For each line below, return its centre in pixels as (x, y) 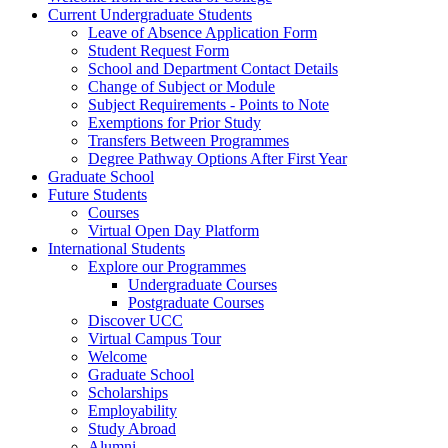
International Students (116, 249)
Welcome (117, 357)
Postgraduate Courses (196, 303)
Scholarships (128, 393)
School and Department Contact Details (213, 69)
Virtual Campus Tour (154, 339)
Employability (132, 411)
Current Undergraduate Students (150, 15)
